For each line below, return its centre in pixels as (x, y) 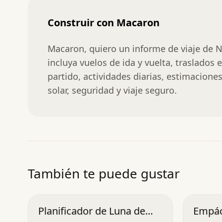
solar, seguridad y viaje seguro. (112, 90)
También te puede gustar (104, 173)
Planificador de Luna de (92, 211)
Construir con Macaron (104, 22)
